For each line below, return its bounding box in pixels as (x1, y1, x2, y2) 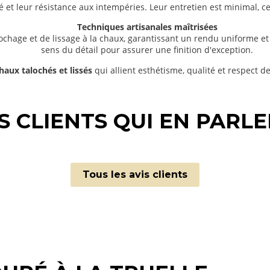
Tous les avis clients (83, 169, 187, 181)
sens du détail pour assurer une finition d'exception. (41, 44, 253, 56)
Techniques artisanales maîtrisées (77, 21, 218, 33)
